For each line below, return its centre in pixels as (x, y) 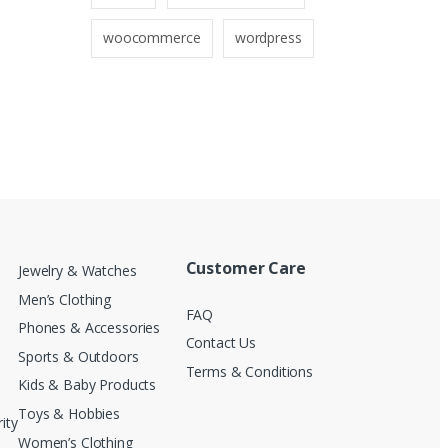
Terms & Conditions (249, 371)
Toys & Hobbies (69, 414)
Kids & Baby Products (87, 385)
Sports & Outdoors (78, 356)
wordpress (268, 38)
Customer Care (245, 268)
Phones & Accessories (89, 328)
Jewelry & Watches (77, 271)
